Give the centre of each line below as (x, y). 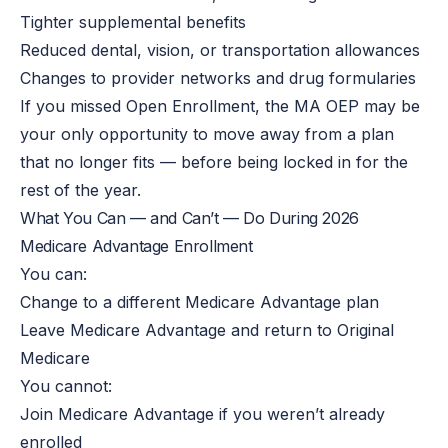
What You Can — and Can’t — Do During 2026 (189, 217)
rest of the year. (81, 189)
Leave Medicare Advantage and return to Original (207, 329)
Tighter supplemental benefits (133, 21)
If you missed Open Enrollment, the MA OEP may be (220, 105)
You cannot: (66, 385)
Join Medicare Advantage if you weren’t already (203, 413)
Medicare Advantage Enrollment (136, 245)
